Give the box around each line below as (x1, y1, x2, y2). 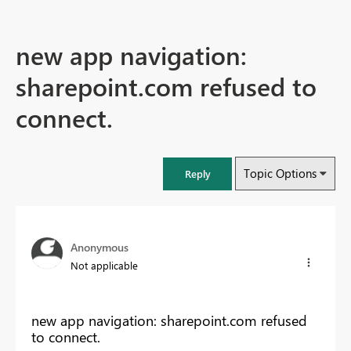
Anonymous (71, 240, 128, 255)
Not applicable (71, 259, 138, 273)
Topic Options (244, 165, 317, 182)
